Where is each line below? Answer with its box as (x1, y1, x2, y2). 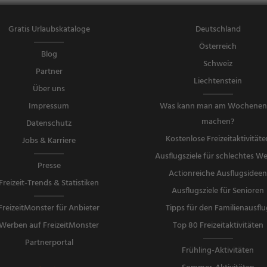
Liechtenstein (194, 74, 243, 89)
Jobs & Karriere (22, 134, 76, 148)
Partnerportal (24, 236, 73, 250)
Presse (37, 159, 61, 173)
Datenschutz (26, 117, 72, 131)
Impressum (29, 100, 70, 114)
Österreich (199, 40, 237, 54)
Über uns (33, 82, 66, 97)
